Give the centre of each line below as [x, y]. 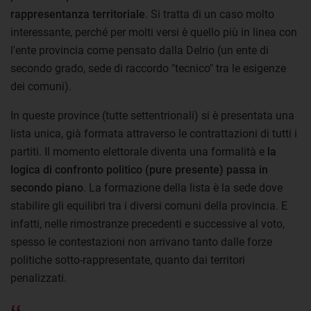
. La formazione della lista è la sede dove [183, 188]
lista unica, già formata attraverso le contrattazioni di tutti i [154, 134]
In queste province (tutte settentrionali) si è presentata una [152, 116]
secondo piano [47, 188]
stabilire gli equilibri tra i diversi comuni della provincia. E [149, 206]
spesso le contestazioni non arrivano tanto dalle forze [141, 242]
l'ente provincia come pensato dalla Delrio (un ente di [140, 50]
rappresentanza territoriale [78, 14]
